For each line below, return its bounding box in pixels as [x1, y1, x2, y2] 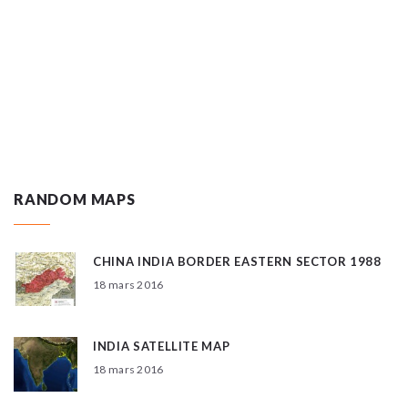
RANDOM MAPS [14, 189, 136, 208]
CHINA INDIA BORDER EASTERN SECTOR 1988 [93, 253, 382, 269]
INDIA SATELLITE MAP [93, 339, 230, 354]
